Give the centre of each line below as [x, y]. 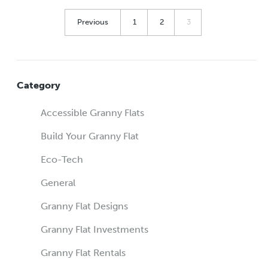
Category [39, 86]
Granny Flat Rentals [83, 253]
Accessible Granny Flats [92, 113]
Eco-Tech [62, 160]
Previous [92, 22]
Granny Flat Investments [95, 230]
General [58, 183]
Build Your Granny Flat [90, 136]
